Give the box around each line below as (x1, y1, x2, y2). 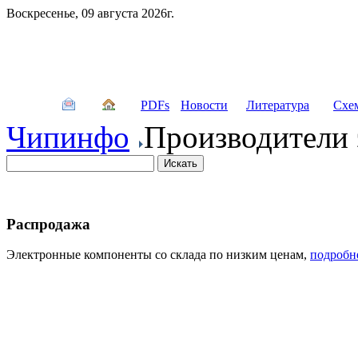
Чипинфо (6, 120, 129, 154)
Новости (181, 98, 228, 112)
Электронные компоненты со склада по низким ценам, (6, 248, 310, 262)
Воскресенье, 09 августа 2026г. (6, 6, 174, 20)
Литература (246, 98, 309, 112)
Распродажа (6, 215, 90, 233)
